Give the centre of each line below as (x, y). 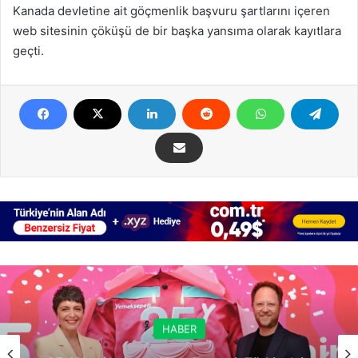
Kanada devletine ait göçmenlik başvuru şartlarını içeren (171, 11)
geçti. (28, 51)
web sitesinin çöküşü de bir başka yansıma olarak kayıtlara (177, 31)
